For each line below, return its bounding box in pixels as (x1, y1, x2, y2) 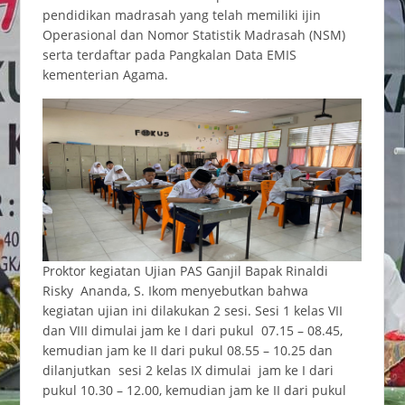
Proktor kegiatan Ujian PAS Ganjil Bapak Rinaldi (42, 261, 328, 279)
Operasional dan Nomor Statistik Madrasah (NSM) (42, 25, 345, 43)
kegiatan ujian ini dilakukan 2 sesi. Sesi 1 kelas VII (42, 301, 343, 319)
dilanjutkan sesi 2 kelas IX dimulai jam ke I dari (42, 361, 334, 379)
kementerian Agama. (42, 65, 168, 83)
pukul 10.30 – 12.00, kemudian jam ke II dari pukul (42, 381, 346, 399)
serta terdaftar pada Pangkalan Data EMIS (42, 45, 297, 63)
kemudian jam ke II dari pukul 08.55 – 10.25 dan (42, 341, 333, 359)
